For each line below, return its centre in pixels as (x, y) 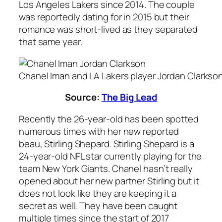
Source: (83, 97)
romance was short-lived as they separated (108, 29)
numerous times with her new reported (99, 131)
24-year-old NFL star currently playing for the (111, 156)
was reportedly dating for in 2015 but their (104, 17)
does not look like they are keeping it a (98, 193)
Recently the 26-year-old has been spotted (109, 119)
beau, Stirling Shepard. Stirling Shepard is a (107, 143)
